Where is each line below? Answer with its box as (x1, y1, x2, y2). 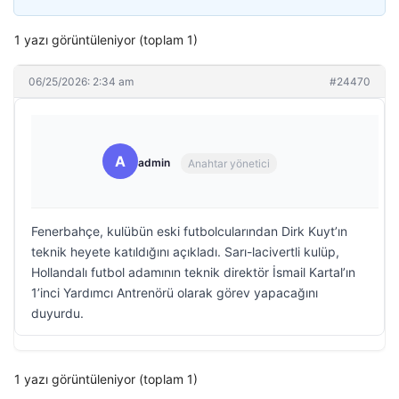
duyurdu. (31, 305, 84, 321)
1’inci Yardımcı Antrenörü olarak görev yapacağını (31, 285, 318, 300)
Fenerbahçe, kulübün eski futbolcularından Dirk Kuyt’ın (31, 224, 347, 239)
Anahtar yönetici (188, 156, 270, 170)
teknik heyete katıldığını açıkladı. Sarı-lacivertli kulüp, (31, 244, 339, 259)
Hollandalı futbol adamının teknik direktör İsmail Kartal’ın (31, 265, 355, 280)
